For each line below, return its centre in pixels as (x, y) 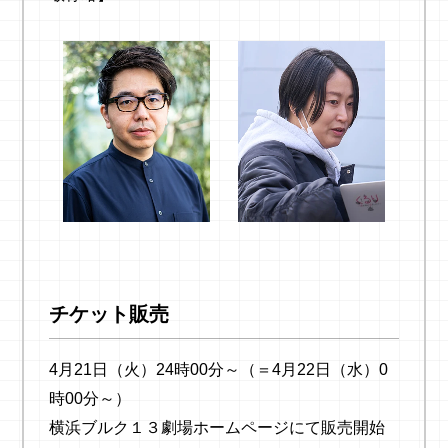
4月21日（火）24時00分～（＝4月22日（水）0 (218, 369)
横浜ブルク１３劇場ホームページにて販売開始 (216, 427)
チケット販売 (108, 314)
